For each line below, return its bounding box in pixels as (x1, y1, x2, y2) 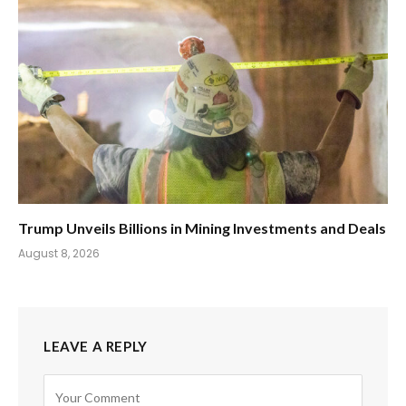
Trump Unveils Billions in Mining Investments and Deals (18, 218, 386, 237)
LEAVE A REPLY (43, 337, 148, 354)
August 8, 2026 (18, 245, 100, 261)
